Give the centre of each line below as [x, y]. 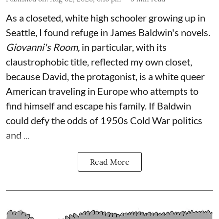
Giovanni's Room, [44, 47]
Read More [109, 162]
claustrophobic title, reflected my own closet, [99, 62]
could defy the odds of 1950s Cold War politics [104, 120]
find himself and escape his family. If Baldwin [99, 106]
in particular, [108, 47]
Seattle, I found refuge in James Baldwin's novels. [108, 33]
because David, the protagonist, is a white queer [105, 77]
